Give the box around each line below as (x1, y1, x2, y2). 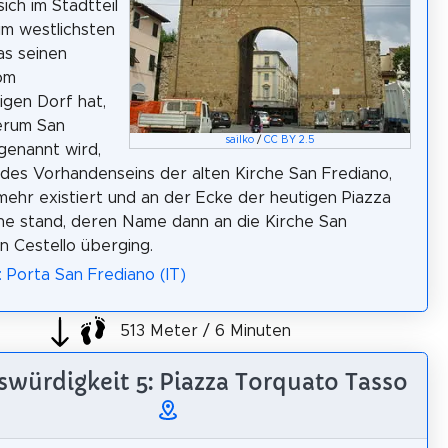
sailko (225, 134, 255, 145)
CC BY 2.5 (264, 134, 316, 145)
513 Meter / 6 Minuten (115, 323, 291, 340)
